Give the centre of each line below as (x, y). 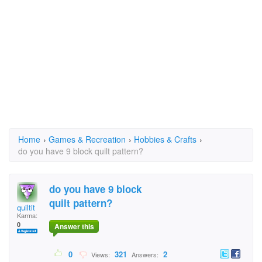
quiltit (26, 207)
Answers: (145, 255)
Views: (100, 255)
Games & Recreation (87, 139)
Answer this (74, 227)
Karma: (27, 215)
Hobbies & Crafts (165, 139)
